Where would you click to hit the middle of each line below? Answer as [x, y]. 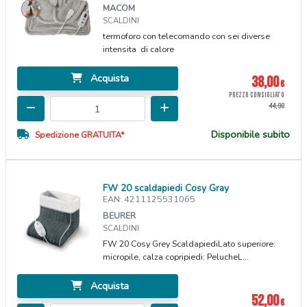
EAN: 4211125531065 [149, 199]
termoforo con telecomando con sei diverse [187, 36]
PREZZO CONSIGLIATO [256, 95]
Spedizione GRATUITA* [80, 135]
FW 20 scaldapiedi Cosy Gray [166, 188]
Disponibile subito [250, 135]
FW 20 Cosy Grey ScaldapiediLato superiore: [189, 244]
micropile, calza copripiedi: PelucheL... [176, 257]
